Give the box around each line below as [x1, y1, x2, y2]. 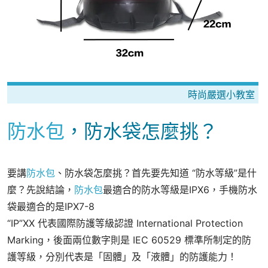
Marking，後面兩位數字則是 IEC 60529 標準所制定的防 [7, 234, 251, 246]
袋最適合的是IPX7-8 [7, 200, 95, 213]
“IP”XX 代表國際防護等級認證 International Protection [7, 217, 243, 230]
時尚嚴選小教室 [188, 89, 255, 101]
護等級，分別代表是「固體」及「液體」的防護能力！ [7, 251, 237, 263]
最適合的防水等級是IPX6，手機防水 [103, 184, 257, 196]
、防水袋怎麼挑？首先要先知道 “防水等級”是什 [55, 167, 257, 179]
